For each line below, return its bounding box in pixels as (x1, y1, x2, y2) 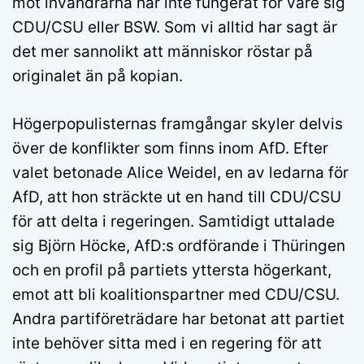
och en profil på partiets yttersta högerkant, (12, 260, 331, 279)
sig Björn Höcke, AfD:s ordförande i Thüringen (12, 236, 345, 255)
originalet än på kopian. (12, 67, 183, 86)
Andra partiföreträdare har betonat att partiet (12, 309, 344, 328)
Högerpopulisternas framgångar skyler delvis (12, 114, 343, 133)
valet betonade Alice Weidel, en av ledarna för (12, 162, 349, 182)
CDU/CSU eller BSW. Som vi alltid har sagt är (12, 18, 337, 37)
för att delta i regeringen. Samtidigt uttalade (12, 211, 335, 231)
